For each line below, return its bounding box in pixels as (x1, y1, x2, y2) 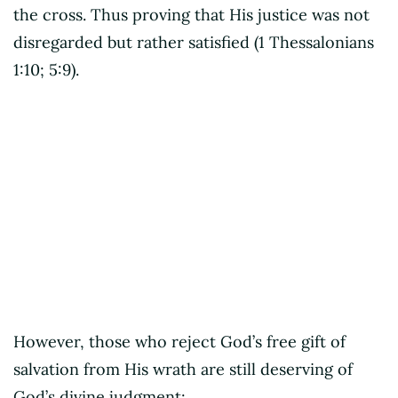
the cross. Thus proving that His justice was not (13, 4, 370, 25)
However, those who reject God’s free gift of (13, 330, 346, 352)
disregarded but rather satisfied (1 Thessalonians (13, 31, 374, 52)
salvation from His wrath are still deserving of (13, 358, 353, 379)
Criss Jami (27, 212, 101, 234)
